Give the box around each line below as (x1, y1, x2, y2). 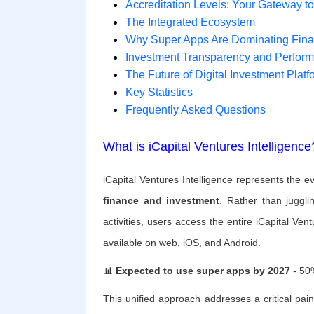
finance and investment (103, 195, 220, 207)
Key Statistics (125, 86, 193, 99)
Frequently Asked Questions (125, 104, 266, 116)
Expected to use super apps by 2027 (116, 265, 290, 277)
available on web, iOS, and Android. (103, 237, 261, 249)
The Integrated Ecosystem (125, 16, 255, 29)
